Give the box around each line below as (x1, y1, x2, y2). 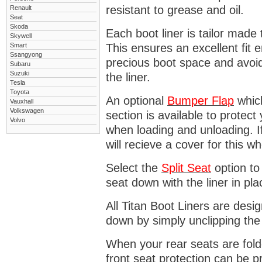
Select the (106, 161, 161, 174)
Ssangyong (10, 51, 42, 58)
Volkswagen (10, 107, 44, 114)
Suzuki (10, 70, 29, 77)
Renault (10, 4, 32, 11)
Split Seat (161, 161, 211, 174)
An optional (106, 94, 167, 107)
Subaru (10, 60, 30, 67)
